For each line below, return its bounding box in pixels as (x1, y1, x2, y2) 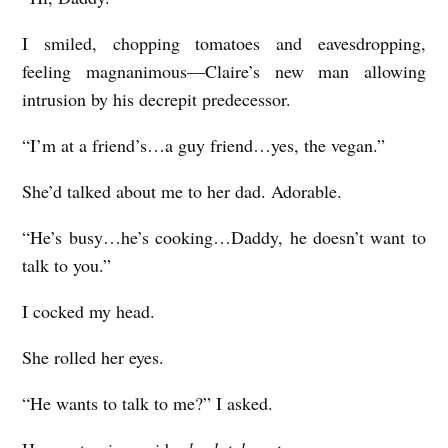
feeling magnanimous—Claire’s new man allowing (22, 58, 426, 83)
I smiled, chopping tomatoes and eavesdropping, (22, 30, 426, 55)
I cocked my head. (22, 298, 162, 323)
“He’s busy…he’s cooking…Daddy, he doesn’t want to (22, 224, 426, 249)
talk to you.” (22, 252, 112, 277)
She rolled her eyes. (22, 344, 171, 369)
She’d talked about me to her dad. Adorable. (22, 178, 343, 203)
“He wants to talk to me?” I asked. (22, 390, 280, 415)
